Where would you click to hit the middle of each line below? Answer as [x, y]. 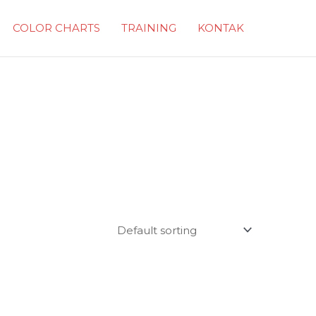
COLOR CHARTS [56, 28]
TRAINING [149, 28]
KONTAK [221, 28]
